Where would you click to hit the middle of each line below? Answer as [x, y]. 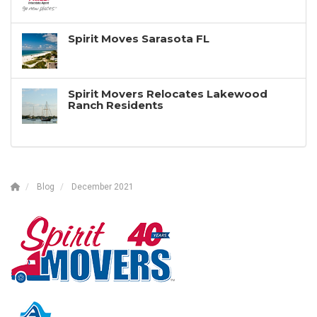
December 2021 [103, 186]
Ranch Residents [116, 105]
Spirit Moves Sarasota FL [139, 38]
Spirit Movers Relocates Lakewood [168, 93]
